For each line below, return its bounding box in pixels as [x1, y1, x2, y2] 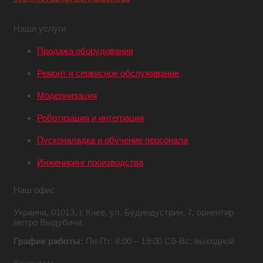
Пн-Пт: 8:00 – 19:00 [83, 235, 162, 246]
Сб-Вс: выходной [162, 235, 234, 246]
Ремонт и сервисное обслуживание [37, 68, 179, 78]
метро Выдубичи [14, 217, 82, 227]
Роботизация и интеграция [37, 112, 144, 123]
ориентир [194, 207, 234, 217]
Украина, [14, 207, 49, 217]
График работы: [14, 235, 83, 246]
